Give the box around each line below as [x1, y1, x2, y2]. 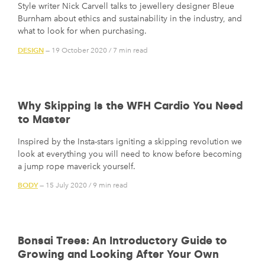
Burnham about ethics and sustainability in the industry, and [18, 14, 242, 24]
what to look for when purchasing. [18, 26, 147, 37]
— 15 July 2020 [38, 181, 87, 190]
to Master [18, 112, 70, 126]
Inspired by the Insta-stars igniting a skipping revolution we [18, 136, 242, 147]
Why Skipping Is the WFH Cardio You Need [18, 99, 243, 112]
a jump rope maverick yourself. [18, 161, 135, 172]
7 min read [113, 46, 148, 54]
